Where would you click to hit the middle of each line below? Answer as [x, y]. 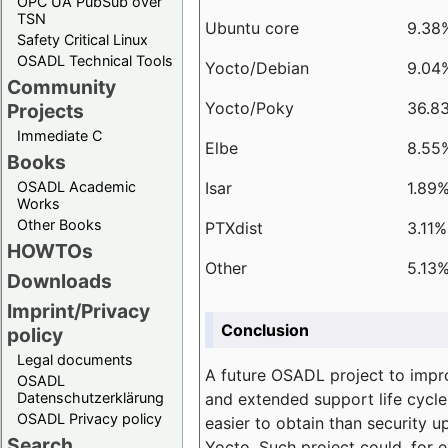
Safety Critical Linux [82, 39]
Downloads [59, 280]
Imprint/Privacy [78, 310]
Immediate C [59, 135]
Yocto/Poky [249, 107]
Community [61, 86]
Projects [45, 110]
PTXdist [234, 227]
